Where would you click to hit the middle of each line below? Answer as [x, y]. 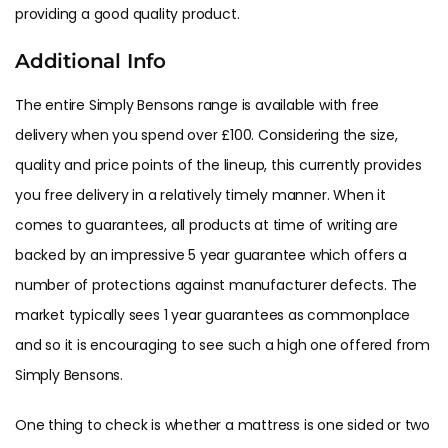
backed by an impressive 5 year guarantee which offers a [211, 255]
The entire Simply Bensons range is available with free [197, 105]
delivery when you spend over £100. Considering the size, [206, 135]
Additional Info [90, 60]
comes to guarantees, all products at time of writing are [206, 225]
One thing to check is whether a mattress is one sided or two [222, 425]
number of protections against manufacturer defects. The [216, 285]
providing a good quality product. [127, 13]
